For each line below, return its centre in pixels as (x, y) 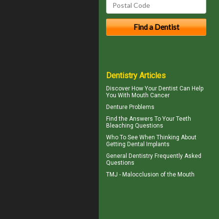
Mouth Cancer (151, 95)
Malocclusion (141, 174)
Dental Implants (148, 144)
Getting (117, 144)
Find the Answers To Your (141, 119)
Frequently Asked (177, 156)
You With (119, 95)
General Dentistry (130, 156)
